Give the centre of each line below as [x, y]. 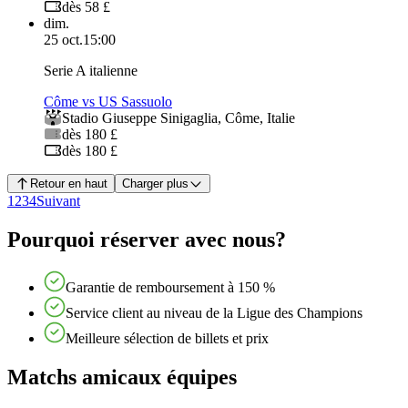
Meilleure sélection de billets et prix [167, 339]
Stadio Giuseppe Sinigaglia [140, 118]
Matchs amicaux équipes [122, 377]
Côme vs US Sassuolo [108, 102]
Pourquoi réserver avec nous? [147, 240]
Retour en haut [68, 184]
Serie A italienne [91, 71]
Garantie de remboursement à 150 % [170, 288]
